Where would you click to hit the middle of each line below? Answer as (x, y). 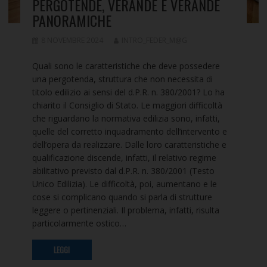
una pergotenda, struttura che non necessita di (122, 79)
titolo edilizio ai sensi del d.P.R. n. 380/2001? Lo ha (128, 92)
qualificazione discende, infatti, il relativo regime (124, 158)
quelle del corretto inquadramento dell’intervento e (129, 132)
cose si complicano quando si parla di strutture (122, 197)
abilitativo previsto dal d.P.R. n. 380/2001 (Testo (123, 171)
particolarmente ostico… (79, 223)
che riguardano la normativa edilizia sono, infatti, (126, 119)
